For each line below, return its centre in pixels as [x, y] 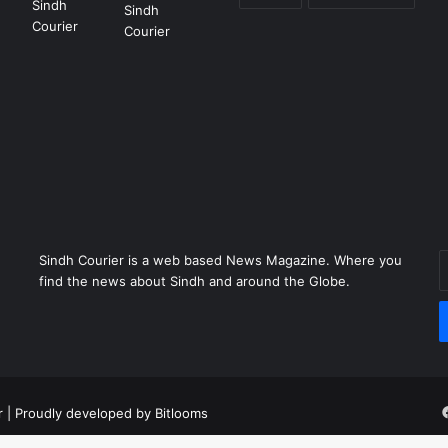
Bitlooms [181, 412]
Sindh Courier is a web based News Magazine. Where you [220, 259]
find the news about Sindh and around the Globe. [194, 280]
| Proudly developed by [79, 412]
